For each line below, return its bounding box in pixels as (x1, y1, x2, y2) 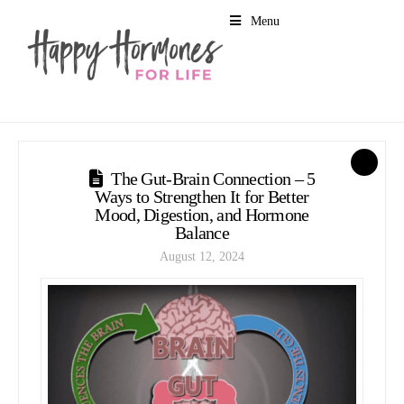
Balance (174, 222, 229, 243)
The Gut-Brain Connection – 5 (111, 168, 316, 188)
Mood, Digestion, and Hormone (95, 204, 309, 225)
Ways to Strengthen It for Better (95, 186, 309, 207)
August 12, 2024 (159, 250, 244, 264)
